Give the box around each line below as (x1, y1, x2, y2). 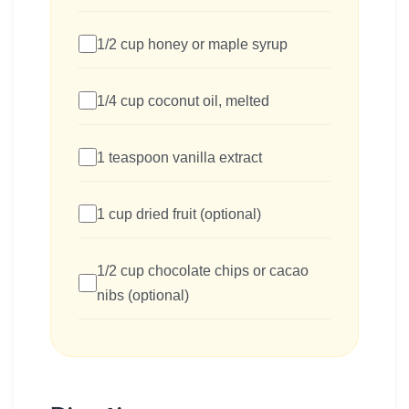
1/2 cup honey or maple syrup (97, 36, 288, 52)
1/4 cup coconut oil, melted (97, 92, 269, 109)
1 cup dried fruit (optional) (97, 205, 261, 222)
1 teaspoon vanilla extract (97, 149, 262, 165)
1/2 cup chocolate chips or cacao (97, 262, 309, 278)
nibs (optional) (97, 287, 189, 303)
